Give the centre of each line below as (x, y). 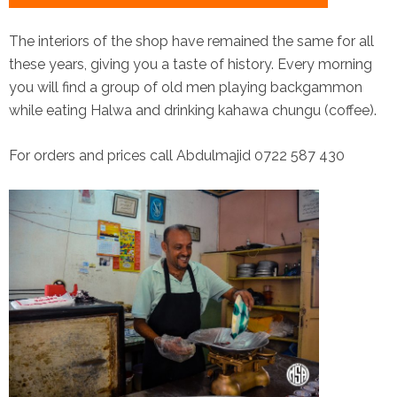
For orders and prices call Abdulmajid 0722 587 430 (177, 156)
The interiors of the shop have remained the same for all (191, 42)
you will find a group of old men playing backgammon (186, 88)
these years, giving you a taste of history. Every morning (191, 65)
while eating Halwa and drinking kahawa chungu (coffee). (193, 111)
